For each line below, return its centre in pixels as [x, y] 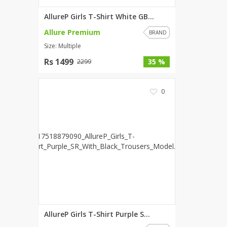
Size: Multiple [63, 46]
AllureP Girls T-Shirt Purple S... [97, 214]
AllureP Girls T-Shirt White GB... [99, 16]
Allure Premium [72, 32]
